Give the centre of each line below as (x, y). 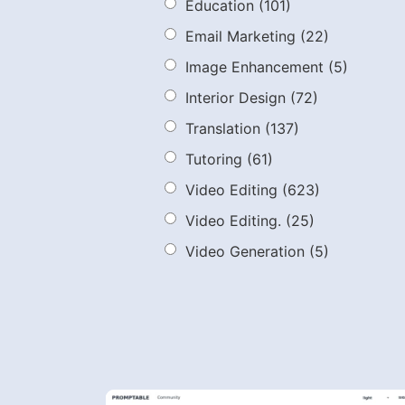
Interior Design (235, 97)
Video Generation (245, 251)
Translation (223, 128)
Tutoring (214, 159)
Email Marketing (240, 36)
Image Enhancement (254, 66)
